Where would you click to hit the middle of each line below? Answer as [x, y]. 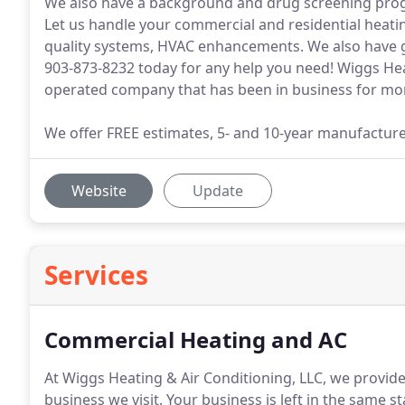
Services [96, 275]
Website [99, 191]
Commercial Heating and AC [196, 339]
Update [218, 191]
